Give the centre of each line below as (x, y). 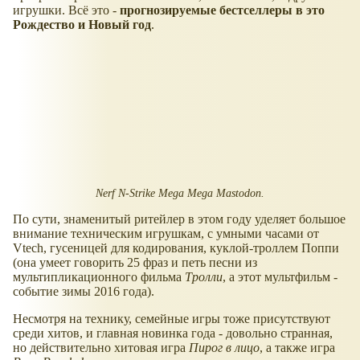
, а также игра (297, 348)
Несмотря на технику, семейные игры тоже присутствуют (172, 319)
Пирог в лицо (224, 348)
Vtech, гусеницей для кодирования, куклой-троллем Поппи (176, 248)
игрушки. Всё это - (66, 10)
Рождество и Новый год (82, 25)
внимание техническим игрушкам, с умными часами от (166, 234)
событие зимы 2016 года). (84, 292)
